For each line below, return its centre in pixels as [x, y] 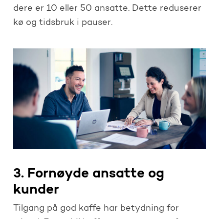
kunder [36, 190]
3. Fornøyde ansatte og [88, 174]
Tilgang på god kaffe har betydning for [96, 208]
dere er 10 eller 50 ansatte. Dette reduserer [107, 9]
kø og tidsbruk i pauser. [63, 23]
